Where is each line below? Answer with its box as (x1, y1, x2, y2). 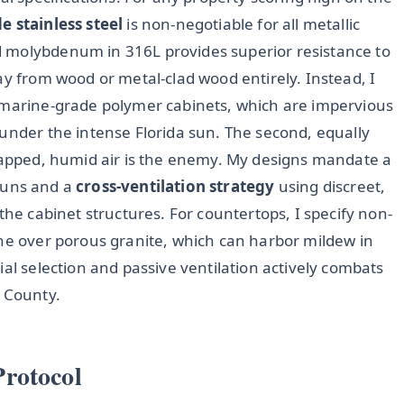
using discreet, (274, 176, 386, 197)
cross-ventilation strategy (76, 176, 275, 197)
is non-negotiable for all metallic (123, 14, 361, 35)
